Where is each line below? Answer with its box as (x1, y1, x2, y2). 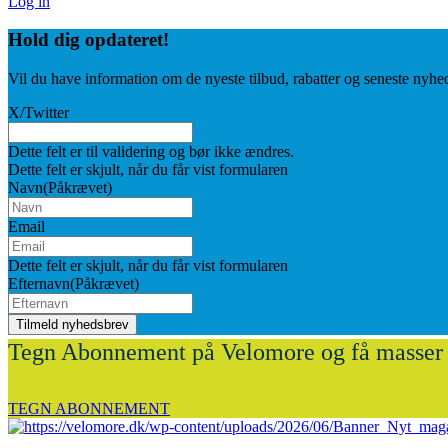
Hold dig (8, 29, 85, 51)
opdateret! (85, 29, 169, 51)
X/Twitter (8, 103, 69, 121)
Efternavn (8, 274, 70, 292)
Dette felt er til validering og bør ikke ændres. (8, 142, 294, 160)
